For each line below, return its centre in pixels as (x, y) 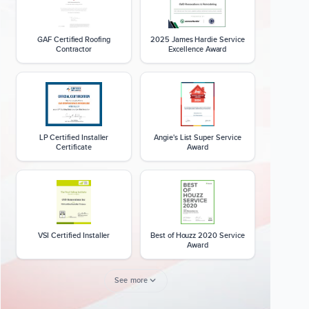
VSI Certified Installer (74, 235)
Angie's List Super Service (198, 137)
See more (131, 280)
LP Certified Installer (74, 137)
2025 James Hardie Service (198, 39)
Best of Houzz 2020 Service (198, 235)
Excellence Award (198, 49)
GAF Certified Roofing (74, 39)
